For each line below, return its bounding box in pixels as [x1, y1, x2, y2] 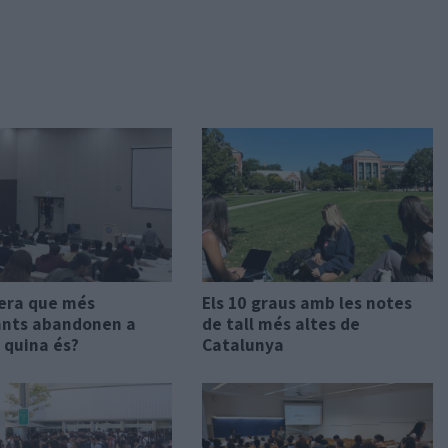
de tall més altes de [202, 312, 360, 335]
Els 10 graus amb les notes [202, 291, 412, 314]
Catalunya [202, 333, 284, 356]
